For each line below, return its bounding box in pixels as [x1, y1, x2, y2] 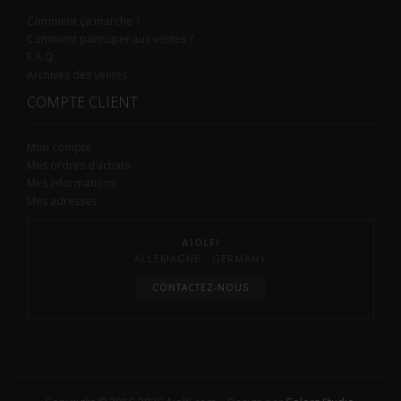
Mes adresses [27, 192, 97, 209]
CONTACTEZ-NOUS [152, 280, 249, 294]
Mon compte [27, 139, 91, 155]
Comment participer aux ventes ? [27, 30, 193, 47]
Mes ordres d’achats [27, 157, 130, 173]
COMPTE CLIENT [27, 91, 138, 112]
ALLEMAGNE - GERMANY [134, 251, 267, 265]
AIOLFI [181, 235, 220, 249]
